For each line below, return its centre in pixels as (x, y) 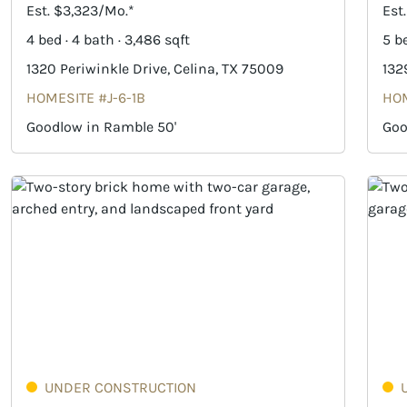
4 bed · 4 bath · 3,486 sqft (108, 39)
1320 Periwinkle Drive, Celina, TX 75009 (155, 68)
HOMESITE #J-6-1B (86, 97)
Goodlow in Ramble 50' (101, 126)
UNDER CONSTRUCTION (120, 388)
